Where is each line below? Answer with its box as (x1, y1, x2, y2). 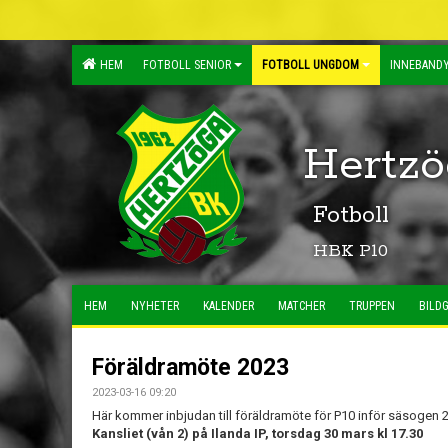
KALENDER (203, 299, 254, 313)
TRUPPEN (349, 299, 395, 313)
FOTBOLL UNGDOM (262, 58, 359, 72)
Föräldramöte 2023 (92, 354, 289, 381)
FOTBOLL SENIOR (143, 58, 231, 72)
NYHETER (131, 299, 179, 313)
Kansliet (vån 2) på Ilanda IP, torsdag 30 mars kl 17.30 (92, 426, 423, 441)
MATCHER (278, 299, 325, 313)
